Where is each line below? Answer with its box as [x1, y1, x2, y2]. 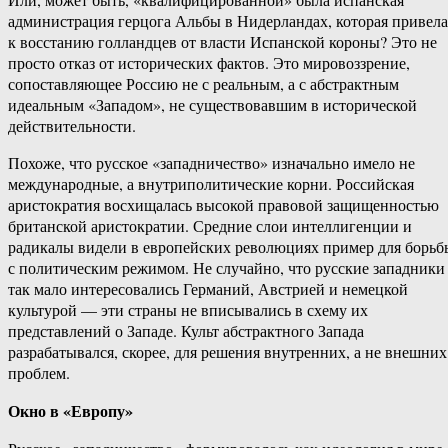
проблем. [8, 362, 70, 384]
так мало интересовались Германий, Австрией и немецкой [8, 278, 408, 300]
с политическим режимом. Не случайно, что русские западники [8, 257, 445, 279]
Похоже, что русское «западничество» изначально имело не [8, 152, 415, 174]
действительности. [8, 115, 136, 137]
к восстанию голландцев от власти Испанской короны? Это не [8, 31, 437, 53]
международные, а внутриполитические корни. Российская [8, 173, 414, 195]
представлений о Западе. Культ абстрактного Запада [8, 320, 364, 342]
